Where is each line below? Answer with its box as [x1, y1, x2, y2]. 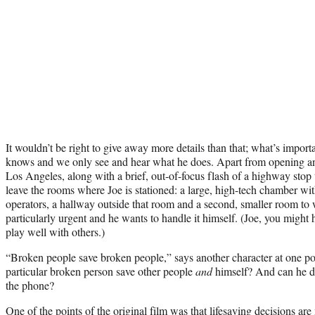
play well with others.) [6, 224, 108, 239]
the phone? [6, 277, 54, 292]
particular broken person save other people [6, 263, 195, 278]
